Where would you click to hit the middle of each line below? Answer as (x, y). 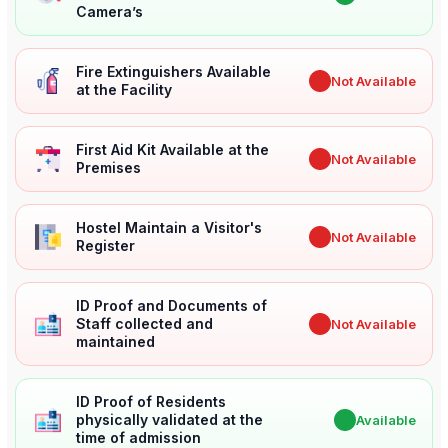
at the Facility (124, 90)
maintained (115, 342)
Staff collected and (144, 324)
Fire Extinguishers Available (173, 72)
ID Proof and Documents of (171, 306)
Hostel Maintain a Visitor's (169, 228)
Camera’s (109, 12)
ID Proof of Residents (151, 402)
